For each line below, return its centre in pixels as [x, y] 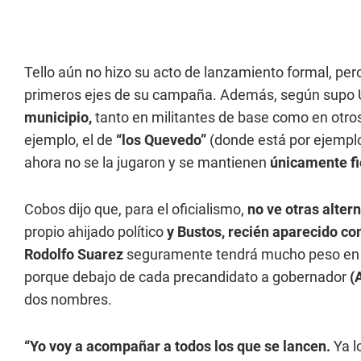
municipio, [60, 117]
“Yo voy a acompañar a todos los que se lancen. [179, 346]
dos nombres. [68, 299]
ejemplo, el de [70, 140]
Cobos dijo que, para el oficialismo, [136, 209]
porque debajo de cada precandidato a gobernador [185, 277]
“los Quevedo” [161, 140]
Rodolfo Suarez [75, 254]
